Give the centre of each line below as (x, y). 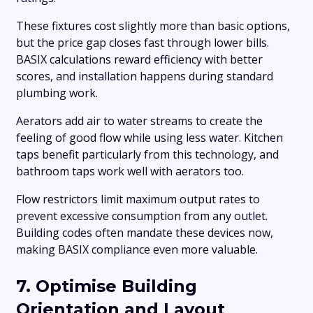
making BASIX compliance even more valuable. (137, 250)
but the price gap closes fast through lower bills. (143, 43)
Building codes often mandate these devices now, (145, 233)
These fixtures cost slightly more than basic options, (153, 26)
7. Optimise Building (107, 286)
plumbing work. (57, 93)
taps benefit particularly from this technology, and (147, 155)
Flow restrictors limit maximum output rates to (138, 199)
